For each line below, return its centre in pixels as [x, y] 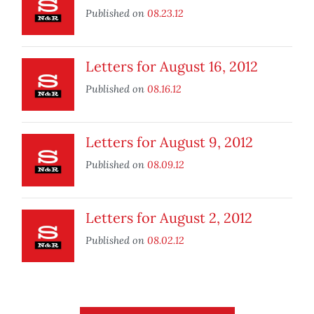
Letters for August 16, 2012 [172, 67]
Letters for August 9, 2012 [169, 142]
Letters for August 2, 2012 [169, 218]
